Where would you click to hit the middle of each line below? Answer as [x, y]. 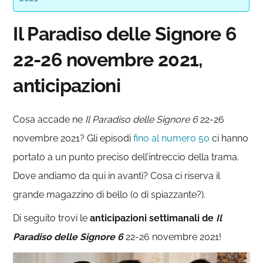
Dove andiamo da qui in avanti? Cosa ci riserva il [117, 176]
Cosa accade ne [49, 119]
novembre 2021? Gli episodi [73, 138]
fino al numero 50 [172, 138]
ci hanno [229, 138]
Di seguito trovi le [50, 218]
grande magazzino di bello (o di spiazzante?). [109, 194]
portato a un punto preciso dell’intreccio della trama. [126, 157]
